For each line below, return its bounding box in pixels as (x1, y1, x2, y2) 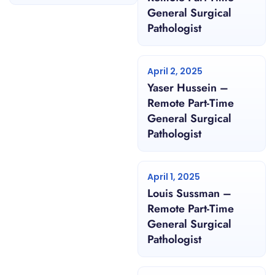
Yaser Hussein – (147, 80, 228, 96)
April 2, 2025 (147, 65, 203, 78)
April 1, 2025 (147, 171, 200, 184)
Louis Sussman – (147, 185, 231, 202)
